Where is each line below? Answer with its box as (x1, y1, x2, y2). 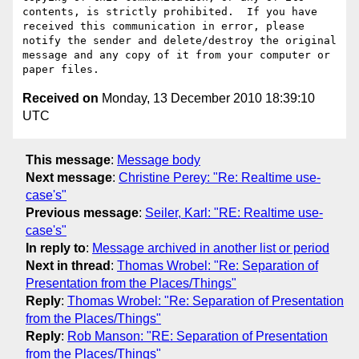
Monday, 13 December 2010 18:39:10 (99, 91, 315, 106)
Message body (117, 152, 200, 167)
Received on (22, 91, 99, 106)
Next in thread (26, 258, 111, 272)
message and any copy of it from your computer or (22, 49, 330, 62)
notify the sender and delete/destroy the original (22, 34, 337, 47)
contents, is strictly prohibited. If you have (22, 6, 317, 18)
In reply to (26, 240, 86, 255)
